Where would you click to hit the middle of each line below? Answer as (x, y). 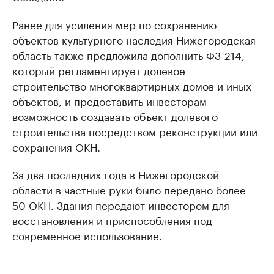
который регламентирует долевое (99, 69)
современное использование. (87, 235)
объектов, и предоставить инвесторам (109, 100)
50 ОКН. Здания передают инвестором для (121, 204)
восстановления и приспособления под (112, 219)
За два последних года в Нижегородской (116, 173)
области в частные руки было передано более (129, 189)
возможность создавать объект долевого (115, 115)
